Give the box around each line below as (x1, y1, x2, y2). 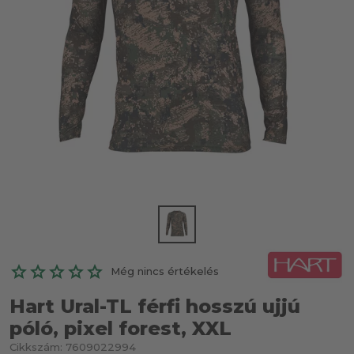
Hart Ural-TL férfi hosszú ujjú (9, 295, 300, 318)
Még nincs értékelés (111, 265, 219, 277)
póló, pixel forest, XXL (9, 317, 232, 340)
